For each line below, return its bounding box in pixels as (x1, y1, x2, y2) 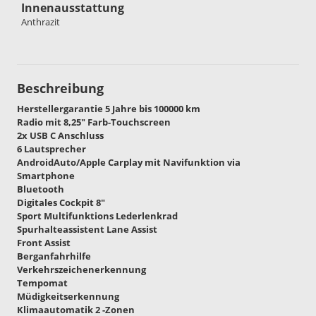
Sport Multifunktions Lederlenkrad (17, 209, 178, 222)
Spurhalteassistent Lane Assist (17, 222, 157, 236)
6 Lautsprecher (17, 142, 86, 155)
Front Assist (17, 236, 71, 249)
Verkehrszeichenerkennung (17, 262, 146, 276)
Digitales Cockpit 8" (17, 195, 105, 209)
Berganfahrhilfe (17, 249, 91, 262)
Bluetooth (17, 182, 64, 195)
